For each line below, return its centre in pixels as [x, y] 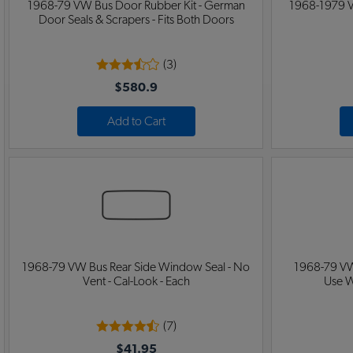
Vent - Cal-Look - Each [136, 282]
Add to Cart [136, 122]
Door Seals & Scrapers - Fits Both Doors [136, 20]
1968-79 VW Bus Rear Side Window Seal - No [136, 268]
